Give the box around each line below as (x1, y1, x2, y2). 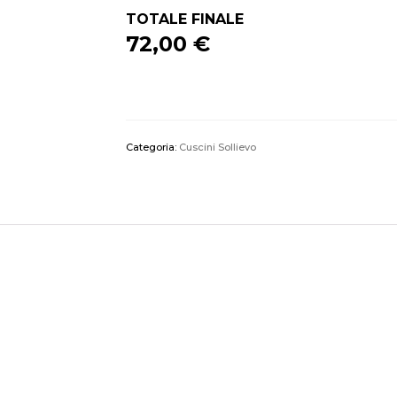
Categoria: (125, 141, 179, 153)
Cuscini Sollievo (178, 141, 256, 153)
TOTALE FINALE (125, 11, 244, 27)
